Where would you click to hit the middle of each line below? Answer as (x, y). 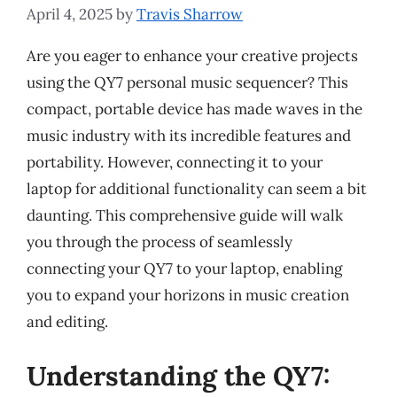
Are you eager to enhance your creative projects (192, 55)
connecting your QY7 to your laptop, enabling (184, 268)
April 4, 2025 (70, 14)
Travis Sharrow (190, 14)
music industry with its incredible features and (189, 135)
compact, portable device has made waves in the (195, 109)
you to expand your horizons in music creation (188, 295)
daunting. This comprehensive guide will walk (185, 215)
